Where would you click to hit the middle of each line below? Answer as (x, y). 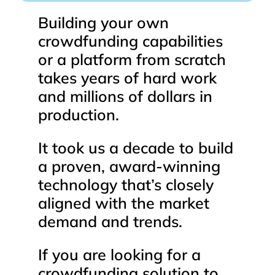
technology (77, 184)
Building (67, 22)
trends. (157, 221)
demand (67, 221)
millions (97, 96)
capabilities (182, 41)
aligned (64, 203)
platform (101, 59)
